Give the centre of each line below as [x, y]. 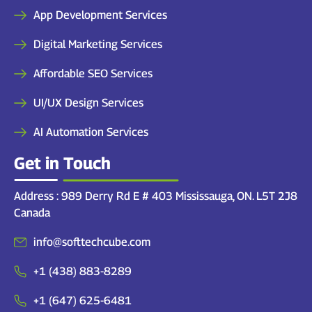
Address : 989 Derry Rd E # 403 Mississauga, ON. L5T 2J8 [156, 196]
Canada [32, 213]
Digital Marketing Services [97, 45]
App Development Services [100, 15]
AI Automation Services [91, 132]
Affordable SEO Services [93, 74]
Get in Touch [62, 163]
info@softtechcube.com [92, 242]
